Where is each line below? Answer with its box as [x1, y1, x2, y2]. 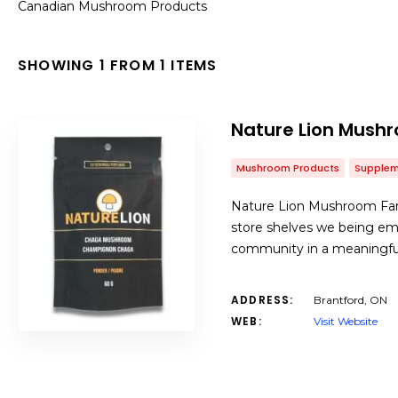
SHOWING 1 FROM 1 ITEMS [18, 55, 218, 76]
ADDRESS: [231, 292, 294, 307]
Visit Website [314, 314, 378, 328]
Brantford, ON [314, 293, 387, 306]
